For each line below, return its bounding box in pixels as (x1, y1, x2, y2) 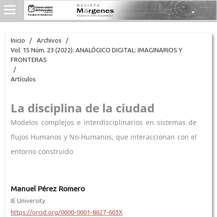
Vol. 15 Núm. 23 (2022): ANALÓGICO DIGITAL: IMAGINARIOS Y (10, 46, 182, 53)
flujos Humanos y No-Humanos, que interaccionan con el (10, 132, 197, 141)
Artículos (10, 75, 36, 82)
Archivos (36, 36, 62, 44)
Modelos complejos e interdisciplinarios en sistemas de (10, 117, 197, 127)
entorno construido (10, 146, 73, 156)
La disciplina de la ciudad (10, 99, 155, 116)
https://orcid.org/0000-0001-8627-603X (10, 208, 123, 216)
